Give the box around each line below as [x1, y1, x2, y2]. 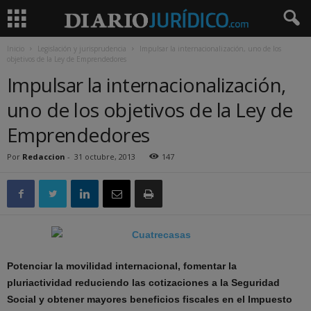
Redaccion [22, 151, 65, 162]
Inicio [7, 44, 24, 53]
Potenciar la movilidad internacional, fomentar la [7, 260, 237, 271]
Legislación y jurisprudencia [37, 44, 126, 53]
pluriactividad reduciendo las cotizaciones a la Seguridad [7, 277, 280, 288]
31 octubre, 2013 [74, 151, 135, 162]
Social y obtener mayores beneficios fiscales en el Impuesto [7, 294, 292, 305]
